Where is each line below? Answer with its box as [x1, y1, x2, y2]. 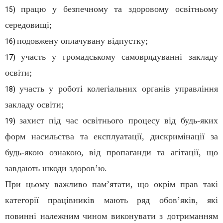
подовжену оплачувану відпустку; [17, 36, 148, 46]
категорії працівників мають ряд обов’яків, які [5, 195, 218, 206]
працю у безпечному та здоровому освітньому [20, 4, 219, 14]
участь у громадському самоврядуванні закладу [20, 52, 219, 62]
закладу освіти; [5, 100, 64, 110]
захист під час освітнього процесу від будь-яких [19, 115, 219, 126]
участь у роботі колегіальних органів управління [19, 84, 218, 94]
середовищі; [5, 20, 52, 30]
